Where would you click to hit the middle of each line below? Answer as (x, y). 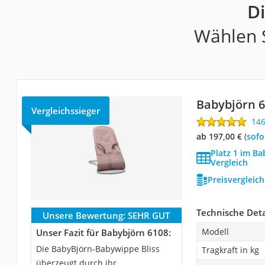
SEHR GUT (149, 216)
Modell (215, 232)
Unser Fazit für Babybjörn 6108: (103, 233)
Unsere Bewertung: (84, 216)
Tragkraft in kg (230, 250)
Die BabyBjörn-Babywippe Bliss (98, 249)
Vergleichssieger (65, 111)
